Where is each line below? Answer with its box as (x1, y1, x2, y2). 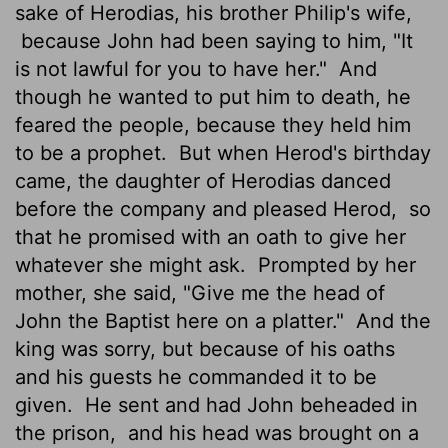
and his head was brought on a (122, 420, 419, 445)
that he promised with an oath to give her (15, 224, 406, 249)
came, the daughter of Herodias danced (15, 168, 391, 193)
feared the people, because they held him (15, 112, 411, 137)
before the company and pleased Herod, (15, 196, 403, 221)
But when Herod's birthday (173, 140, 431, 165)
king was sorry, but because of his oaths (15, 336, 395, 361)
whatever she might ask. (15, 252, 252, 277)
